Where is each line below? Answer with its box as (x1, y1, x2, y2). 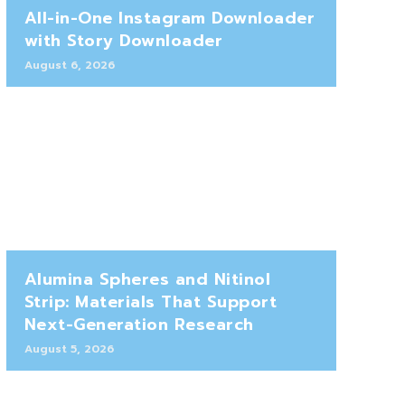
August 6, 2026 (24, 57, 115, 74)
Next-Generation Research (24, 312, 254, 338)
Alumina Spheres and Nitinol (24, 267, 271, 293)
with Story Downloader (24, 28, 223, 54)
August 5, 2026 (24, 341, 114, 358)
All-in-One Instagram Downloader (24, 5, 316, 32)
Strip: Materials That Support (24, 289, 278, 316)
